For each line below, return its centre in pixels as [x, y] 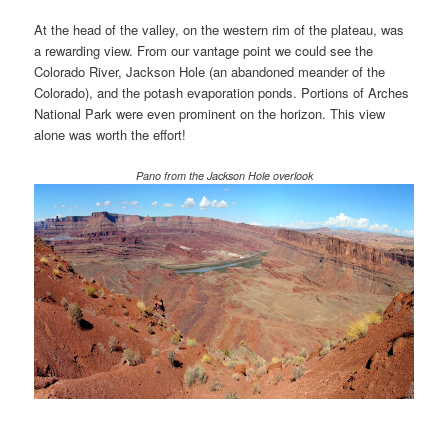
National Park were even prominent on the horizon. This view [210, 114]
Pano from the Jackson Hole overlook [224, 175]
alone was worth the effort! [110, 135]
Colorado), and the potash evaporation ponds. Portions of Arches [222, 93]
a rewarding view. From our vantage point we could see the [204, 51]
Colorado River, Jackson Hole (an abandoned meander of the [210, 72]
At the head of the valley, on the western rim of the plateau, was [219, 30]
